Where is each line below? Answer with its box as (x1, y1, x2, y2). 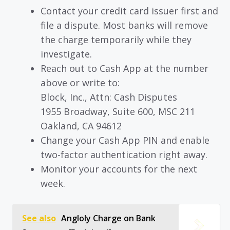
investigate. (41, 47, 92, 60)
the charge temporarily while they (41, 33, 191, 46)
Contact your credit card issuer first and (41, 4, 218, 17)
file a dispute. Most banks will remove (41, 18, 208, 31)
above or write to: (41, 76, 120, 89)
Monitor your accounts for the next (41, 162, 197, 175)
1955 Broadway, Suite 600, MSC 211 (41, 105, 195, 118)
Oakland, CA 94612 (41, 119, 122, 132)
